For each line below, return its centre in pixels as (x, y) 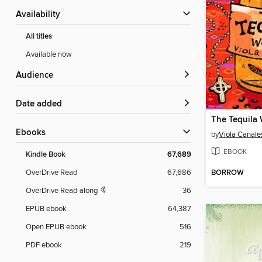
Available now (49, 55)
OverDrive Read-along (63, 191)
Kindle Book (46, 155)
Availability (41, 15)
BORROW (227, 173)
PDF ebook (44, 245)
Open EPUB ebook (56, 227)
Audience (37, 76)
